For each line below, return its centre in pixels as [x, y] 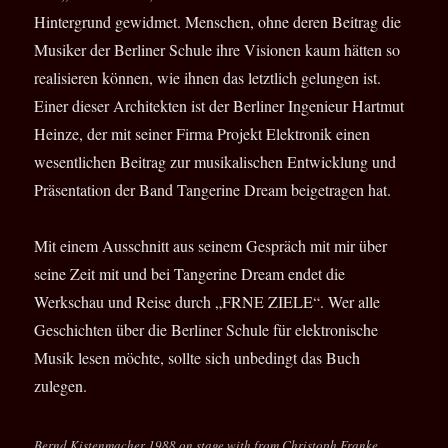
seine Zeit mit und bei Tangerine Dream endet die [190, 274]
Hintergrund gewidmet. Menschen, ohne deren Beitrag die [218, 22]
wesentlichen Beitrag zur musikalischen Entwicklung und [215, 162]
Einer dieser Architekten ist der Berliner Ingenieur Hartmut [219, 106]
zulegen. [61, 386]
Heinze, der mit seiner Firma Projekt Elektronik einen [202, 134]
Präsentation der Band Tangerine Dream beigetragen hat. [213, 190]
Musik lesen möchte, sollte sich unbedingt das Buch [197, 358]
